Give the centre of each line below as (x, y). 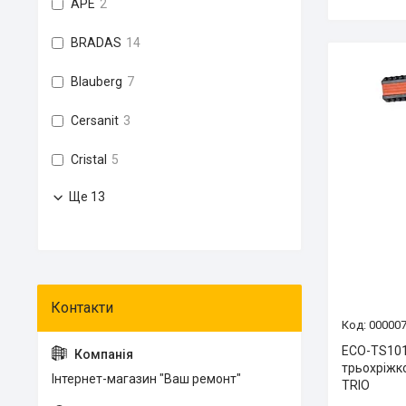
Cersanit (95, 121)
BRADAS (96, 43)
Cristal (89, 159)
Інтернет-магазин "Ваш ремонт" (146, 379)
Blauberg (97, 82)
